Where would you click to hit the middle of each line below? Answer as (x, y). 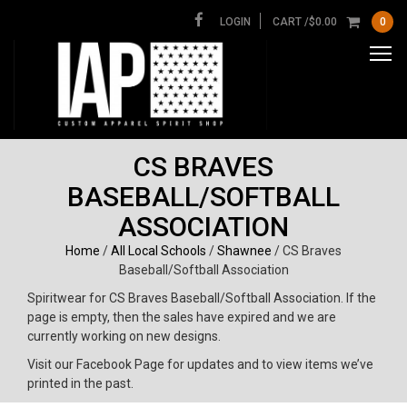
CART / (291, 22)
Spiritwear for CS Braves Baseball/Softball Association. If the (202, 298)
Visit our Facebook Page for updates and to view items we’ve (200, 364)
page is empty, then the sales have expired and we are (182, 317)
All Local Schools (159, 250)
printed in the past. (80, 383)
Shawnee (244, 250)
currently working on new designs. (124, 336)
